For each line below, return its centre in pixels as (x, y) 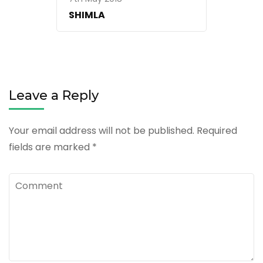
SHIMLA (87, 15)
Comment (33, 181)
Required (216, 130)
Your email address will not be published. (102, 130)
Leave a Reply (54, 95)
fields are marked (50, 147)
